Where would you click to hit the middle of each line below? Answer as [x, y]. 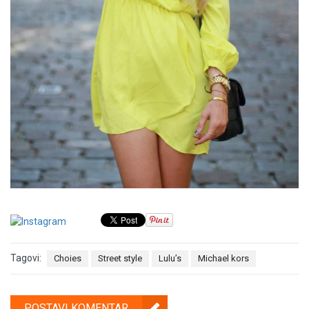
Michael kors [223, 258]
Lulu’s [170, 258]
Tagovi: [26, 258]
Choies [68, 258]
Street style [120, 258]
